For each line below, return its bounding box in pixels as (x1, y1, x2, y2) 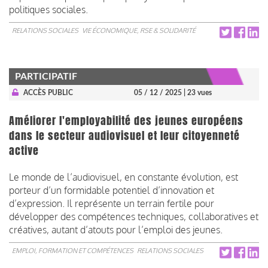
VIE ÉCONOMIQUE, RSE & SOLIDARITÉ (82, 26, 196, 35)
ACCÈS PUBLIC (23, 89, 73, 96)
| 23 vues (184, 89, 212, 96)
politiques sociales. (9, 3, 88, 16)
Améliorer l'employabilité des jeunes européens (9, 112, 243, 129)
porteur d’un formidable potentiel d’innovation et (9, 184, 214, 196)
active (9, 142, 39, 159)
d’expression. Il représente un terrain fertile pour (9, 197, 214, 209)
